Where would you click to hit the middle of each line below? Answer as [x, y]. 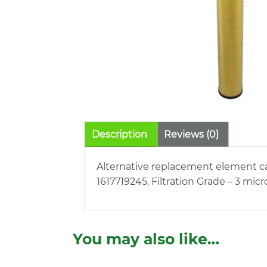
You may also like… [146, 239]
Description [119, 134]
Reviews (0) [191, 134]
